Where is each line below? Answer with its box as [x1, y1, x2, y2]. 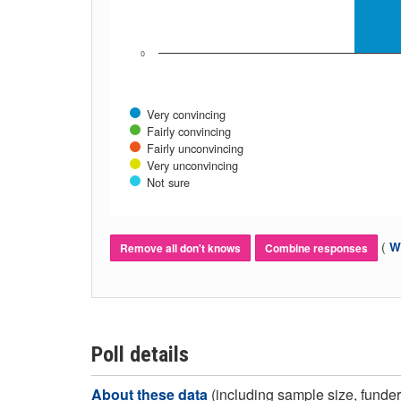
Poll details [91, 342, 189, 367]
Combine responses [265, 240, 368, 256]
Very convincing [147, 106, 226, 123]
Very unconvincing [147, 157, 238, 174]
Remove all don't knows [120, 240, 241, 256]
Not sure [147, 174, 190, 191]
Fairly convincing [147, 123, 231, 140]
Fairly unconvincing [147, 140, 243, 157]
